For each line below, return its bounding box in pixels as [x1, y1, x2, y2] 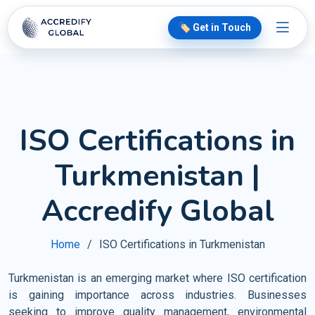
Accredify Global [41, 191, 274, 231]
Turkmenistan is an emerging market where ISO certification [8, 271, 307, 285]
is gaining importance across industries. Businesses [8, 288, 307, 302]
